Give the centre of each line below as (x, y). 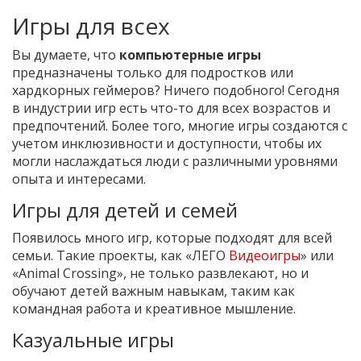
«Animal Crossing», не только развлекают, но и (160, 274)
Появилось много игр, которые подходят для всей (172, 238)
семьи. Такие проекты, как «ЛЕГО (120, 256)
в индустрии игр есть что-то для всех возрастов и (171, 108)
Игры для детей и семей (125, 210)
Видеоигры (265, 256)
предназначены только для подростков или (153, 73)
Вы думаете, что (66, 55)
